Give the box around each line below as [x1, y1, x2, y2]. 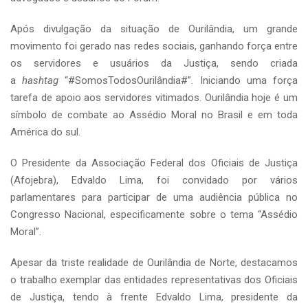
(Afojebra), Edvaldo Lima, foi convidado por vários [10, 174, 298, 186]
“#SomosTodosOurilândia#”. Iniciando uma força [58, 74, 298, 87]
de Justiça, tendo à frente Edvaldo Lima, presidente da [10, 291, 298, 303]
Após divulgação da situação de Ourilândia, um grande [10, 23, 298, 35]
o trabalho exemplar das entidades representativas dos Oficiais [10, 274, 298, 286]
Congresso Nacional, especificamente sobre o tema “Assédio [10, 208, 298, 221]
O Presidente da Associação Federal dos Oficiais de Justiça [10, 157, 298, 169]
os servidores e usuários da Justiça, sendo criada [10, 57, 298, 69]
